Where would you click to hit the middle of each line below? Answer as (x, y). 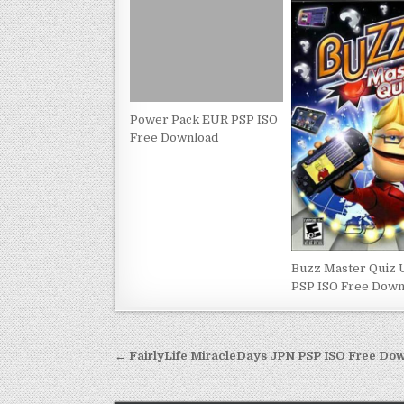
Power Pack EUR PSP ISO (204, 119)
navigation (176, 384)
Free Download (174, 137)
